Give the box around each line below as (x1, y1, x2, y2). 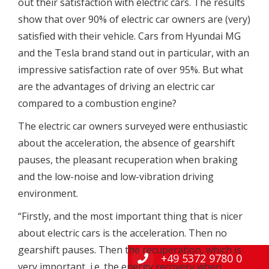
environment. (17, 187, 78, 201)
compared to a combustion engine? (17, 97, 177, 110)
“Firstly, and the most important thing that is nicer (17, 210, 243, 223)
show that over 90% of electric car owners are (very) (17, 13, 250, 26)
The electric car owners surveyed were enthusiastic (17, 119, 247, 133)
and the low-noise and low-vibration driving (17, 170, 214, 184)
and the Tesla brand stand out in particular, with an (17, 46, 249, 60)
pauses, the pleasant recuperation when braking (17, 153, 238, 167)
